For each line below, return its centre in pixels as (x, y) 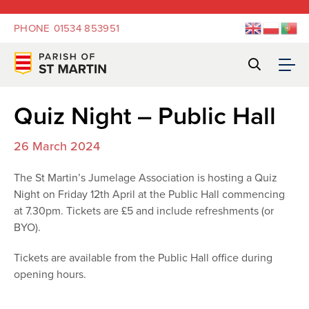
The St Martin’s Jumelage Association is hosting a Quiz (146, 178)
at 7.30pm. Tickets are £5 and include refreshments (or (144, 211)
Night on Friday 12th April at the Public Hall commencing (149, 195)
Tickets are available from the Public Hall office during (143, 258)
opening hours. (50, 275)
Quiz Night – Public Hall (145, 116)
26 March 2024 (57, 147)
